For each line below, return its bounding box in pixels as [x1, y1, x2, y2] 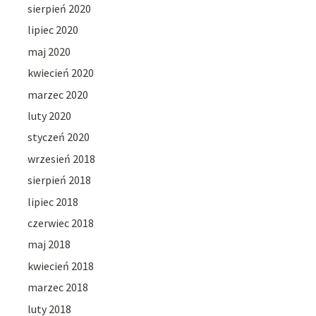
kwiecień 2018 [28, 258, 95, 273]
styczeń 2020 [28, 130, 90, 145]
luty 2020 [28, 109, 72, 123]
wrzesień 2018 [28, 151, 96, 166]
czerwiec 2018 [28, 215, 95, 230]
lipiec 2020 [28, 23, 79, 37]
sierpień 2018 [28, 173, 92, 188]
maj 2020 [28, 44, 71, 59]
